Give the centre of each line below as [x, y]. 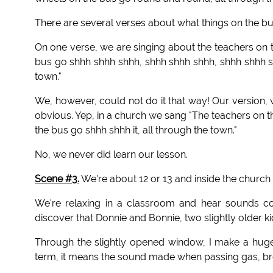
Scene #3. [57, 179]
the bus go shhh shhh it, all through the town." [136, 130]
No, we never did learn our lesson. [111, 155]
